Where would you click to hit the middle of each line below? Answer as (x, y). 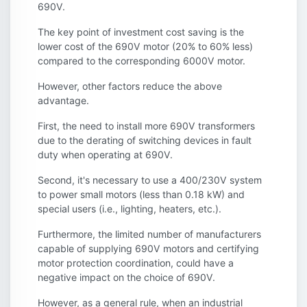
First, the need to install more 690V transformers (146, 126)
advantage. (63, 101)
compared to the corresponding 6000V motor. (142, 61)
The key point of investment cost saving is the (141, 32)
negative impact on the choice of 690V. (126, 278)
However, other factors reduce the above (130, 86)
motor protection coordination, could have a (136, 263)
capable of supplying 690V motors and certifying (148, 249)
